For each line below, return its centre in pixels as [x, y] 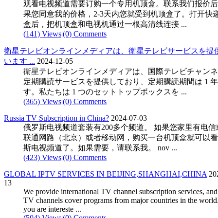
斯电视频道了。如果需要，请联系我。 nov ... [100, 147]
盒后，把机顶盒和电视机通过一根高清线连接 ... [105, 24]
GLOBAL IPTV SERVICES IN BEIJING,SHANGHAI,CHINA [105, 174]
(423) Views [42, 157]
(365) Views [42, 101]
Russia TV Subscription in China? [56, 118]
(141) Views [42, 34]
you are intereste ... [52, 209]
